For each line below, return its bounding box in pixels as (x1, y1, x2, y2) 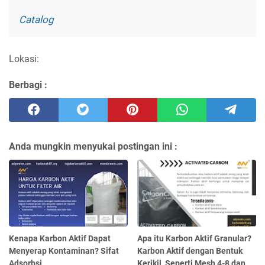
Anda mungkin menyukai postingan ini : (9, 141, 177, 153)
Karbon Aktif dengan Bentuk (137, 245, 243, 256)
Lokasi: (9, 53, 39, 65)
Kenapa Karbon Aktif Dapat (9, 233, 111, 243)
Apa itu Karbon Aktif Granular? (137, 233, 252, 243)
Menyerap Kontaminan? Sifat (9, 245, 119, 256)
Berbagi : (9, 79, 47, 91)
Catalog (19, 13, 54, 25)
